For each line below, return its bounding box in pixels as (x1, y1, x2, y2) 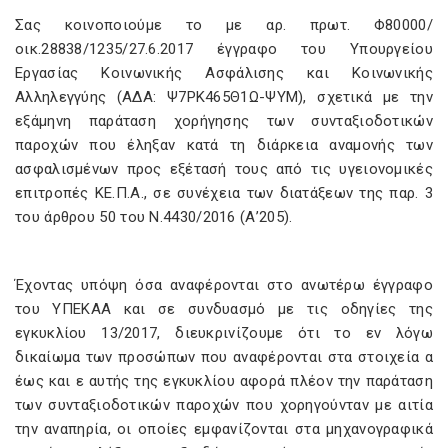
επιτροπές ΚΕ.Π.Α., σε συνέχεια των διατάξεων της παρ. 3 (15, 184, 433, 202)
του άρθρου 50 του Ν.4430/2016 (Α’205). (15, 208, 293, 226)
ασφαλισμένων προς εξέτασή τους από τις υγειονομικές (15, 160, 433, 178)
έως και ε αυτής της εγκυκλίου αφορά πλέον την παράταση (15, 372, 433, 390)
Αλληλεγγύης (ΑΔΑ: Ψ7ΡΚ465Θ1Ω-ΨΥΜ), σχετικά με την (15, 88, 433, 106)
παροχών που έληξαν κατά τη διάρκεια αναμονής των (15, 136, 433, 154)
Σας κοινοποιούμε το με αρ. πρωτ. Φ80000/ (15, 16, 433, 34)
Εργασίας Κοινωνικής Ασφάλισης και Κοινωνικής (15, 64, 433, 82)
